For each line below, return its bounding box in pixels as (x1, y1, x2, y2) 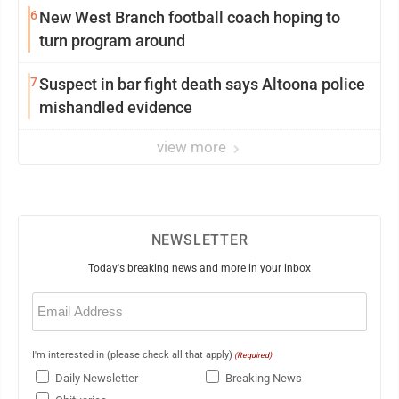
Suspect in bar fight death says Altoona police (39, 74, 365, 94)
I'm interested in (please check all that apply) (32, 348, 232, 361)
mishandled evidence (39, 97, 192, 117)
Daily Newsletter (55, 370, 138, 385)
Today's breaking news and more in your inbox (88, 261, 311, 274)
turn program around (39, 30, 185, 50)
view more (157, 137, 230, 156)
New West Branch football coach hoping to (39, 7, 340, 27)
